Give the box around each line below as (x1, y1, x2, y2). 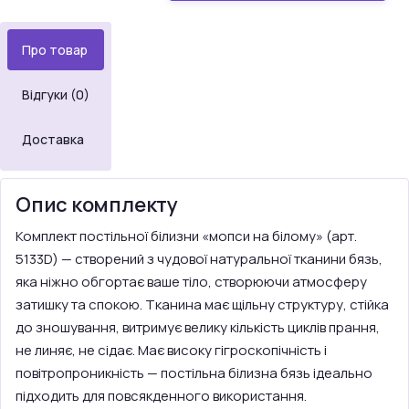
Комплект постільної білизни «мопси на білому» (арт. (16, 226, 357, 246)
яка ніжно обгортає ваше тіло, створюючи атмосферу (16, 272, 367, 291)
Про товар (22, 41, 88, 58)
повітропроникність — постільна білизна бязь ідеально (16, 363, 372, 383)
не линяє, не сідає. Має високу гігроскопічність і (16, 341, 327, 360)
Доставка (22, 131, 84, 148)
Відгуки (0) (22, 86, 89, 103)
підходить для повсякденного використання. (16, 386, 307, 405)
